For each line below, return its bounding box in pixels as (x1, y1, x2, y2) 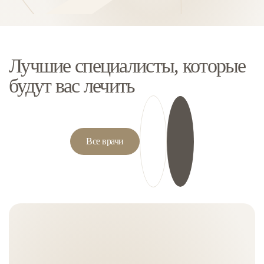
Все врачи (86, 136, 124, 147)
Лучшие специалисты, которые (9, 54, 246, 77)
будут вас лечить (9, 74, 135, 97)
